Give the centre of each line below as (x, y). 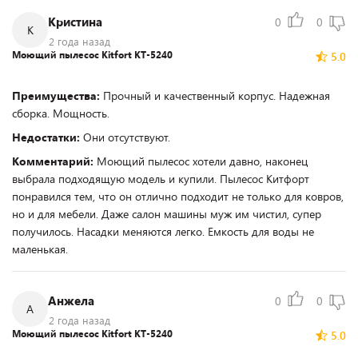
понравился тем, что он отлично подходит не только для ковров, (178, 196)
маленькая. (40, 249)
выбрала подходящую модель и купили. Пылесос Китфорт (161, 179)
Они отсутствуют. (127, 137)
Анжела (71, 300)
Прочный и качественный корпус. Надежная (217, 95)
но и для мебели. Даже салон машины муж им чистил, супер (167, 214)
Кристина (75, 22)
